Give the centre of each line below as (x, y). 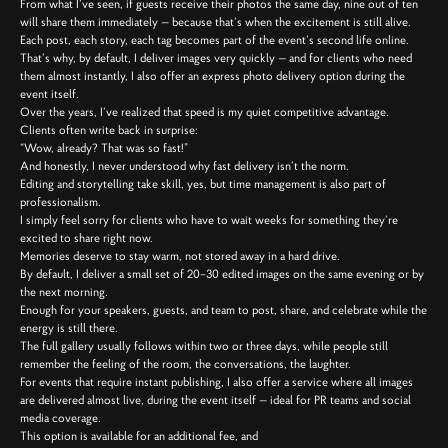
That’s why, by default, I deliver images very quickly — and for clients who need (216, 58)
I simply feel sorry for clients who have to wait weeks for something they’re (209, 220)
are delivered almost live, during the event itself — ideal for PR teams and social (215, 400)
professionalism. (60, 202)
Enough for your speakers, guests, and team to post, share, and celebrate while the (223, 310)
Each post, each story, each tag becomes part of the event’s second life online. (214, 40)
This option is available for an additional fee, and (140, 436)
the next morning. (64, 292)
